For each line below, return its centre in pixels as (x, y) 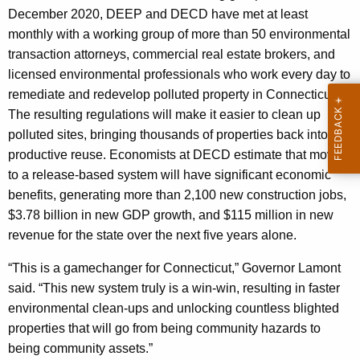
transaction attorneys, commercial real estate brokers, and (172, 54)
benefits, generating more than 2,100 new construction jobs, (177, 194)
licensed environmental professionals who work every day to (179, 74)
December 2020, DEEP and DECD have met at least (158, 14)
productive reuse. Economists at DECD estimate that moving (180, 154)
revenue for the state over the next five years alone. (152, 235)
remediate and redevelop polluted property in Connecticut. (173, 94)
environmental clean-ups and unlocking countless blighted (174, 308)
